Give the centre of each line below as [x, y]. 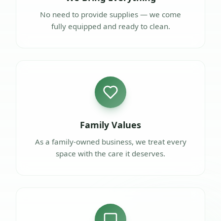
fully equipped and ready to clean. [110, 26]
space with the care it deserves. [110, 153]
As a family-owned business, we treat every [110, 141]
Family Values [110, 125]
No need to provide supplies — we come [110, 14]
